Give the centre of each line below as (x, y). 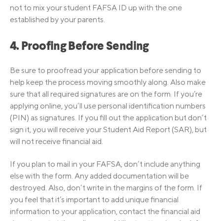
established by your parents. (57, 19)
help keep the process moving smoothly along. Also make (108, 82)
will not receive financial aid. (56, 142)
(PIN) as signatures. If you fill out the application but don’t (108, 118)
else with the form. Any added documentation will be (99, 176)
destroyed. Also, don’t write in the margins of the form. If (106, 188)
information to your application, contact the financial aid (105, 212)
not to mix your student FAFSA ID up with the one (96, 7)
